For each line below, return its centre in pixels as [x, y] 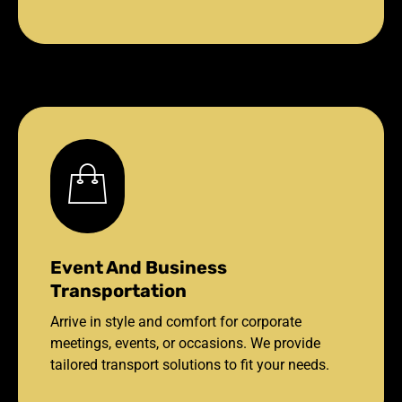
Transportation [118, 290]
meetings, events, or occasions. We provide [185, 343]
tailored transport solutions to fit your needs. [190, 364]
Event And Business [139, 267]
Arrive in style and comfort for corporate [176, 321]
